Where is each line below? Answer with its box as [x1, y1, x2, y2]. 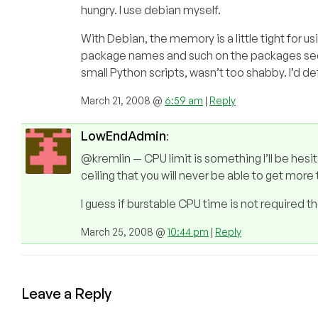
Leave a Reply [21, 285, 111, 303]
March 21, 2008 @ [81, 94, 165, 107]
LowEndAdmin [81, 128, 166, 144]
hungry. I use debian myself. [81, 3, 221, 18]
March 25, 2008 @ [81, 226, 168, 238]
